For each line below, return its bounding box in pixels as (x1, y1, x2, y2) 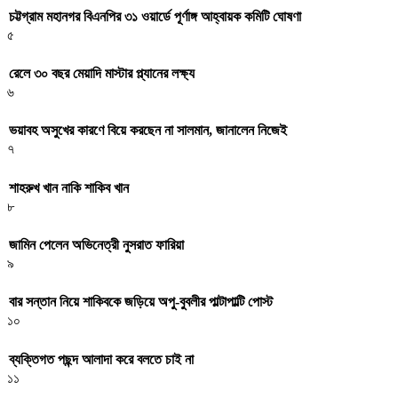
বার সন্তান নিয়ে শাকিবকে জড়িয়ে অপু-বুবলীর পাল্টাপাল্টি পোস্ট (9, 294, 273, 310)
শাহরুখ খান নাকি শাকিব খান (9, 179, 129, 195)
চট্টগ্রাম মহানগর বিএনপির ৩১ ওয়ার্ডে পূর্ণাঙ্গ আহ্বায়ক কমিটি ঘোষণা (9, 8, 301, 24)
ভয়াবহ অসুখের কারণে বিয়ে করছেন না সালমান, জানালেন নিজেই (9, 123, 287, 139)
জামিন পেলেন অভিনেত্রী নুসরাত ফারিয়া (9, 236, 184, 252)
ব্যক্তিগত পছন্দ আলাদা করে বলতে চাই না (9, 351, 194, 367)
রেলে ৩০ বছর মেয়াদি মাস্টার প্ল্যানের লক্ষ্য (9, 66, 195, 82)
